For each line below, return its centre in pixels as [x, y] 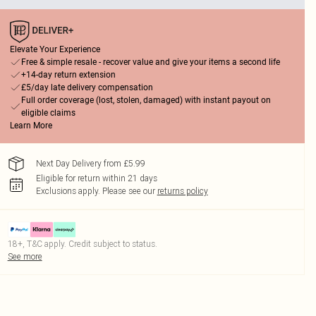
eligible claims [48, 113]
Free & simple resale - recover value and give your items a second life [150, 62]
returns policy [182, 191]
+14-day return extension [68, 75]
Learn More [31, 126]
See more [25, 256]
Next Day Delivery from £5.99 [90, 163]
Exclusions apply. [68, 191]
